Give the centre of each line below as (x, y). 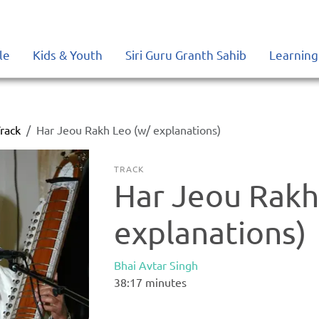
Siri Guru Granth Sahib (186, 54)
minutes (165, 282)
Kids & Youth (68, 54)
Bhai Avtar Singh (156, 265)
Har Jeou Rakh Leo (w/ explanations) (129, 130)
